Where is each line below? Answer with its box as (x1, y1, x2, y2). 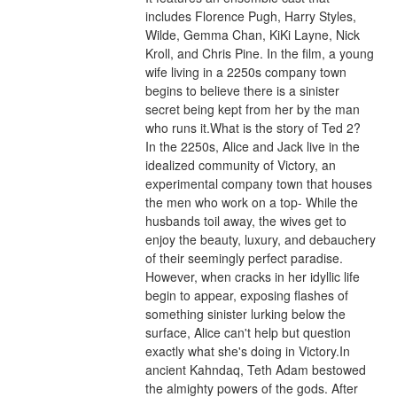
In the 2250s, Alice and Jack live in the (144, 137, 360, 156)
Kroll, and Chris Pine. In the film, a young (144, 44, 374, 63)
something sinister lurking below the (144, 305, 346, 323)
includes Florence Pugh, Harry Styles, (144, 7, 356, 26)
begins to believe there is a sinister (144, 82, 339, 100)
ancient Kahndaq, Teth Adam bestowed (144, 361, 366, 379)
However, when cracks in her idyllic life (144, 268, 360, 286)
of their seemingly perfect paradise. (144, 249, 343, 268)
